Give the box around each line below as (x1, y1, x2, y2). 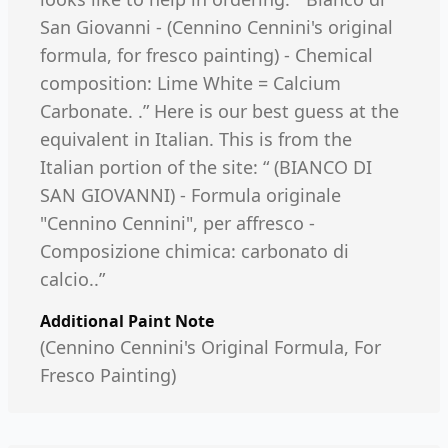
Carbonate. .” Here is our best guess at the (40, 99, 399, 123)
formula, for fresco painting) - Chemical (40, 43, 373, 67)
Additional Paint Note (40, 310, 214, 332)
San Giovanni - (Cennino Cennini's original (40, 15, 393, 39)
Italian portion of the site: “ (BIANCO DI (40, 155, 372, 179)
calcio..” (40, 267, 105, 291)
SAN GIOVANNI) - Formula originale (40, 183, 341, 207)
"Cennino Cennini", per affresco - (40, 211, 315, 235)
